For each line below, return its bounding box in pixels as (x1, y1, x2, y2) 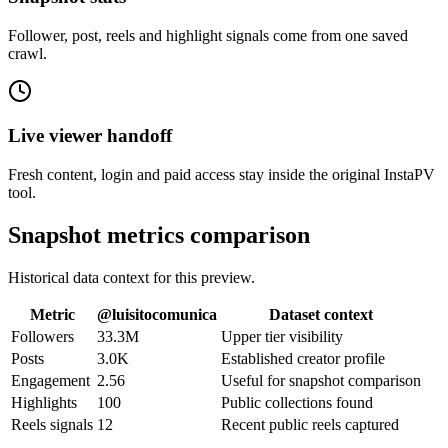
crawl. (8, 44, 47, 62)
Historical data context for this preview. (8, 269, 255, 286)
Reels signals (11, 416, 93, 433)
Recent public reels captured (221, 416, 399, 433)
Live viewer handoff (8, 125, 172, 147)
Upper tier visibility (221, 328, 343, 345)
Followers (11, 328, 74, 345)
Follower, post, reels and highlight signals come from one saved (8, 26, 408, 44)
